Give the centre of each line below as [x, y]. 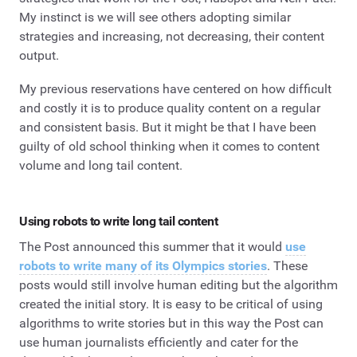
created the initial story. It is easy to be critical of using [171, 304]
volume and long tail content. [101, 165]
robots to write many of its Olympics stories [143, 265]
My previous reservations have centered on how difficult [175, 89]
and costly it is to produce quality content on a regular [170, 108]
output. [39, 56]
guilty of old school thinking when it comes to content [169, 146]
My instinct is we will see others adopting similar [155, 18]
